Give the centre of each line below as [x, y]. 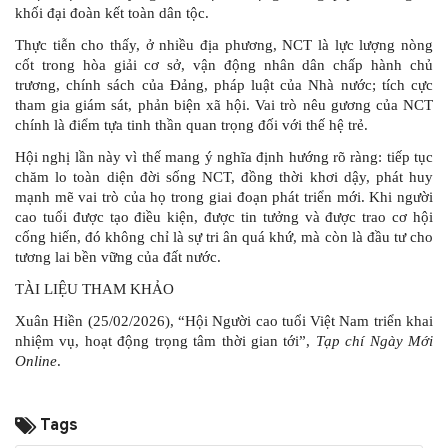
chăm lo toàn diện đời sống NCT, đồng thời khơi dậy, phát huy [224, 177]
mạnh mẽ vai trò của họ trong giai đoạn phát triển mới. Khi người [224, 197]
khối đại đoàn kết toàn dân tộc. [112, 13]
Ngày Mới [401, 341]
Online [36, 361]
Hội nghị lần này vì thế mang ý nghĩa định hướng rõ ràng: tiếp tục [224, 157]
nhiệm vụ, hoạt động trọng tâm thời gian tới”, [165, 341]
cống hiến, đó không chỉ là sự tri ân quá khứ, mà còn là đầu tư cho [224, 237]
